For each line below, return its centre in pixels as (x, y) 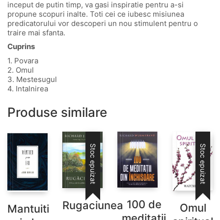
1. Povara (23, 60)
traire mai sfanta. (36, 32)
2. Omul (21, 70)
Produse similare (57, 112)
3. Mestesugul (32, 79)
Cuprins (21, 46)
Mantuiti (28, 208)
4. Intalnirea (28, 88)
